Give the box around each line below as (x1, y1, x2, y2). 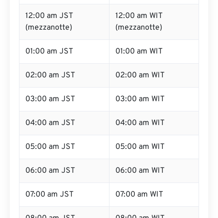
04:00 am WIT (115, 118, 164, 128)
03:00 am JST (25, 94, 75, 104)
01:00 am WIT (115, 47, 163, 56)
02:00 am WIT (115, 71, 164, 80)
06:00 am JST (25, 166, 75, 176)
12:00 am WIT (115, 11, 163, 21)
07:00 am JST (25, 190, 73, 200)
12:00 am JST (25, 11, 73, 21)
